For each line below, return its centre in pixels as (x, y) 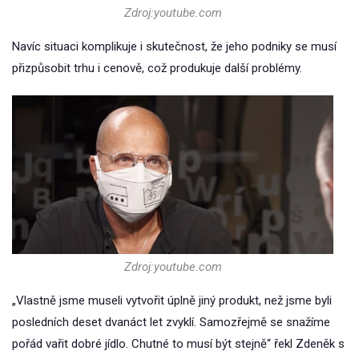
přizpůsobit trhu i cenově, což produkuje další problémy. (157, 69)
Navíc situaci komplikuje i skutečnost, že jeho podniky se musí (174, 47)
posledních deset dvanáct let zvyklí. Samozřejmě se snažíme (171, 322)
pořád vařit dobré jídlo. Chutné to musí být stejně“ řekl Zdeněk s (178, 343)
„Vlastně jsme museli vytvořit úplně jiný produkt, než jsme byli (172, 300)
